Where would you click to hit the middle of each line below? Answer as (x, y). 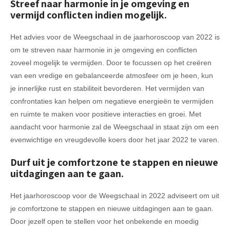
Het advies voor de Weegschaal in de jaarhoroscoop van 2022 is (115, 37)
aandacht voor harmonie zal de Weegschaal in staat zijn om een (114, 127)
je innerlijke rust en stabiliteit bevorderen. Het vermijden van (107, 88)
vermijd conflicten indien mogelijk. (89, 15)
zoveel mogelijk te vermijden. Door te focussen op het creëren (111, 62)
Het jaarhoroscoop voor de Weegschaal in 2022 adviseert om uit (115, 195)
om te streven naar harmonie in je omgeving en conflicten (104, 50)
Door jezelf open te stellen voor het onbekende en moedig (104, 221)
